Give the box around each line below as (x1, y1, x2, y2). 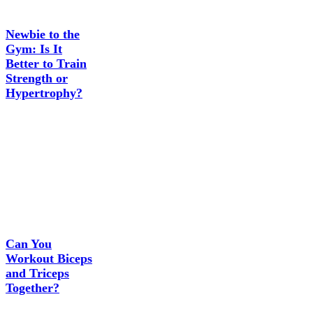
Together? (6, 280, 59, 295)
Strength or (6, 71, 68, 85)
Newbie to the (6, 27, 80, 41)
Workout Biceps (6, 251, 92, 265)
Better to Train (6, 56, 87, 71)
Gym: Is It (6, 41, 62, 56)
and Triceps (6, 265, 69, 280)
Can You (6, 236, 52, 251)
